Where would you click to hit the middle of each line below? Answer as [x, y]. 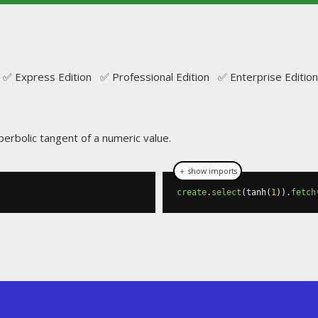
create [192, 192]
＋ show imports [208, 171]
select [226, 192]
